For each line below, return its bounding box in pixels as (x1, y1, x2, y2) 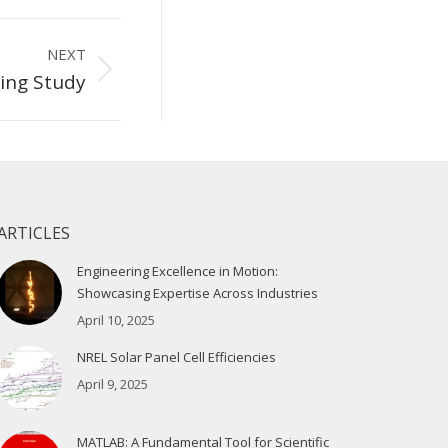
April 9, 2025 (76, 374, 148, 393)
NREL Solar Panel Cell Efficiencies (76, 347, 276, 366)
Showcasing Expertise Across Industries (76, 283, 318, 302)
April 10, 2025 (76, 310, 155, 329)
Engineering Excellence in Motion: (76, 261, 278, 280)
